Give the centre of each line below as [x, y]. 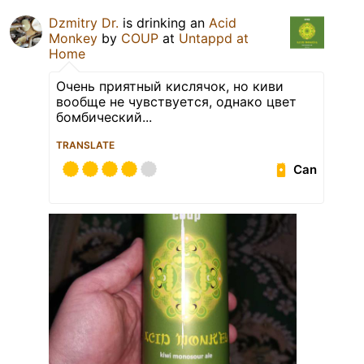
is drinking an [164, 23]
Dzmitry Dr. [84, 23]
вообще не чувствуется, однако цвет [176, 102]
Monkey [73, 39]
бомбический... [104, 117]
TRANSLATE [85, 145]
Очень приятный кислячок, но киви [170, 87]
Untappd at [214, 39]
